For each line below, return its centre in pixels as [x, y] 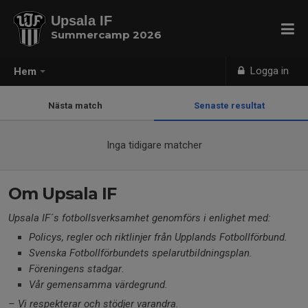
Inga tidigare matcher [154, 145]
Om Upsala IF [62, 194]
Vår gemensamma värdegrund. [98, 285]
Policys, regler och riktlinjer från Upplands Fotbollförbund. [158, 237]
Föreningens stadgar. [77, 269]
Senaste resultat [231, 106]
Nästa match [77, 106]
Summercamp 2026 [106, 35]
